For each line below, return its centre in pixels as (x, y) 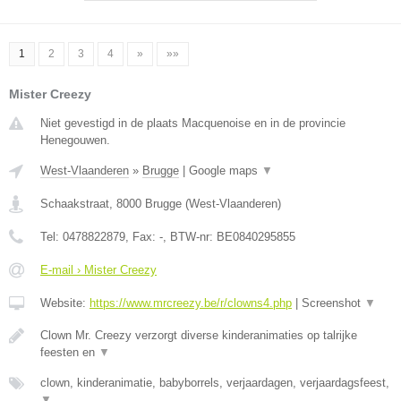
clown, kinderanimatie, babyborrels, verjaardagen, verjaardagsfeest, (215, 383)
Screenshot (333, 303)
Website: (65, 303)
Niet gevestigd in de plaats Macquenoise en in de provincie (193, 124)
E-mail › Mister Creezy (98, 270)
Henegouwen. (75, 141)
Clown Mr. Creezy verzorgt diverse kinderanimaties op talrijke (199, 336)
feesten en (69, 353)
